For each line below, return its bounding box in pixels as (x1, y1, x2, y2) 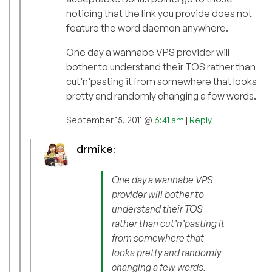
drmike (76, 142, 113, 156)
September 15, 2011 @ (66, 115, 154, 126)
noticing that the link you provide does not (66, 7, 252, 20)
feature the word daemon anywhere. (66, 22, 228, 35)
